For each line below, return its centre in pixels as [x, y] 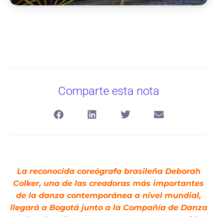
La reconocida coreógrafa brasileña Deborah [108, 171]
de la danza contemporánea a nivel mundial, [108, 195]
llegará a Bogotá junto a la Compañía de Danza [108, 207]
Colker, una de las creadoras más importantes [108, 183]
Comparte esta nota [108, 91]
